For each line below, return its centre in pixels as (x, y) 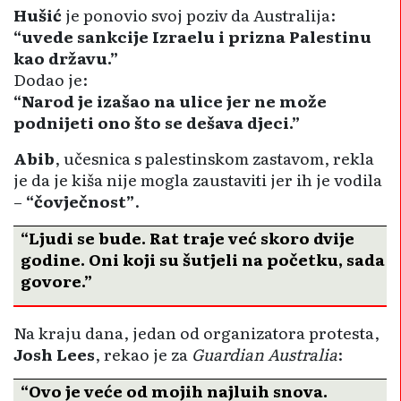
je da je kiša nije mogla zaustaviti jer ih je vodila (198, 179)
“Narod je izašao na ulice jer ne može (170, 101)
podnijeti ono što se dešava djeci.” (157, 122)
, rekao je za (143, 353)
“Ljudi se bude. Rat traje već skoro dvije (188, 238)
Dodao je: (51, 79)
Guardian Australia (264, 353)
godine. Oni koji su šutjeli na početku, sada (203, 259)
